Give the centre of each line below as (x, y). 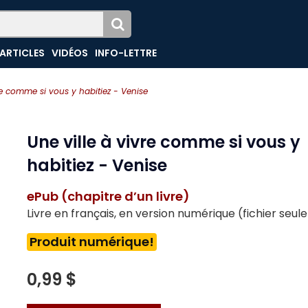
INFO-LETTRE (126, 53)
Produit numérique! (92, 242)
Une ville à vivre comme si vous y (164, 142)
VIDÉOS (70, 53)
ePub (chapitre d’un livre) (108, 196)
